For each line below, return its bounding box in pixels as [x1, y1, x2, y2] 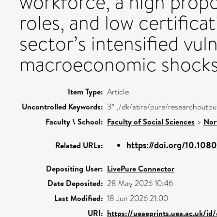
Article [107, 86, 129, 97]
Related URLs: [55, 139, 103, 151]
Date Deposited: [47, 177, 103, 188]
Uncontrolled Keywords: [22, 101, 103, 112]
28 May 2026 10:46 [107, 177, 173, 189]
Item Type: [68, 86, 103, 97]
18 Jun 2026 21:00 [107, 192, 168, 204]
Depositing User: [46, 163, 103, 174]
